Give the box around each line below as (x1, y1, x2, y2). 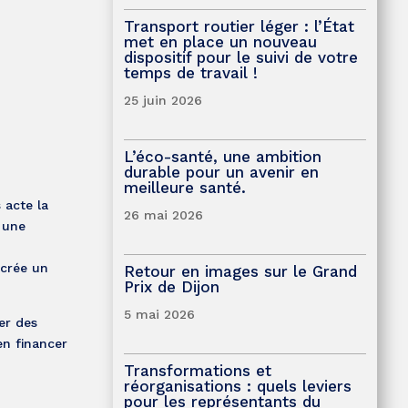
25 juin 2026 (123, 92, 202, 107)
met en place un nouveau (123, 32, 317, 51)
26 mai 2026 (123, 207, 203, 222)
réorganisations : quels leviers (123, 376, 352, 395)
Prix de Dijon (123, 277, 219, 296)
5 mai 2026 (123, 306, 195, 321)
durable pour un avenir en (123, 162, 319, 181)
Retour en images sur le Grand (123, 261, 357, 280)
